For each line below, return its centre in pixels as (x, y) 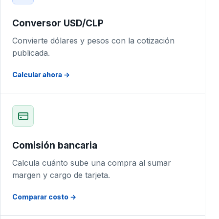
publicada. (31, 53)
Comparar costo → (44, 197)
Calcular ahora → (41, 75)
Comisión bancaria (55, 145)
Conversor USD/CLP (58, 23)
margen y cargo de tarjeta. (61, 175)
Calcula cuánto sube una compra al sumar (92, 163)
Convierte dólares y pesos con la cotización (93, 41)
